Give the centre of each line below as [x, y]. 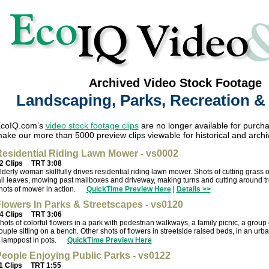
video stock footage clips [92, 125]
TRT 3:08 [45, 163]
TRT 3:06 [45, 214]
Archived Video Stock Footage [175, 83]
